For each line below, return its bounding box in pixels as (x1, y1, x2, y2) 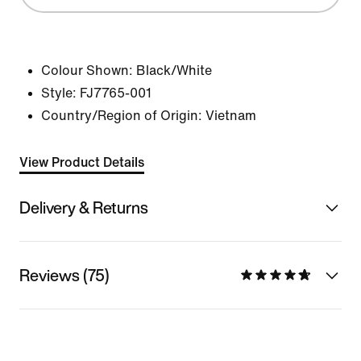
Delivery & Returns (19, 195, 148, 219)
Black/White (136, 64, 212, 77)
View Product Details (19, 156, 144, 169)
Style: (41, 86, 77, 100)
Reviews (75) (19, 263, 110, 287)
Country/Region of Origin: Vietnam (41, 109, 256, 122)
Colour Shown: (41, 64, 133, 77)
